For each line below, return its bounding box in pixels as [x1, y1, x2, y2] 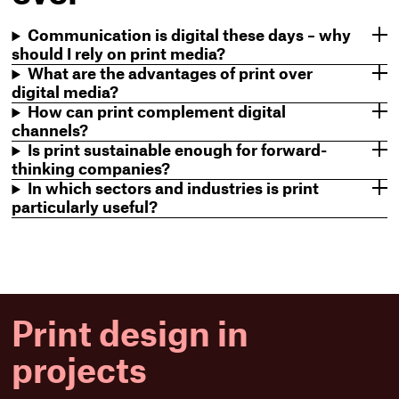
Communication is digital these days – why [28, 28, 352, 45]
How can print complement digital [28, 105, 287, 121]
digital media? [12, 85, 119, 102]
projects [12, 356, 148, 390]
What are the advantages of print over [28, 67, 313, 83]
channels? [12, 124, 89, 140]
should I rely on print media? [12, 47, 226, 63]
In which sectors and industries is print [28, 182, 320, 198]
